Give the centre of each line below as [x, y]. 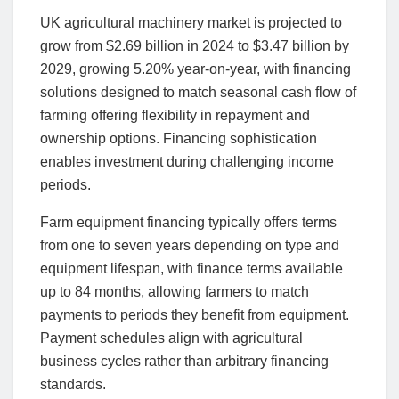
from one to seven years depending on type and [190, 245]
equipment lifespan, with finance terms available [191, 268]
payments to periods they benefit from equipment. [195, 314]
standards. [73, 384]
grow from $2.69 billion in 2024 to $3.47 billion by [195, 45]
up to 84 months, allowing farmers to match [175, 291]
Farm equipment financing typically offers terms [188, 222]
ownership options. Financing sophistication [179, 138]
